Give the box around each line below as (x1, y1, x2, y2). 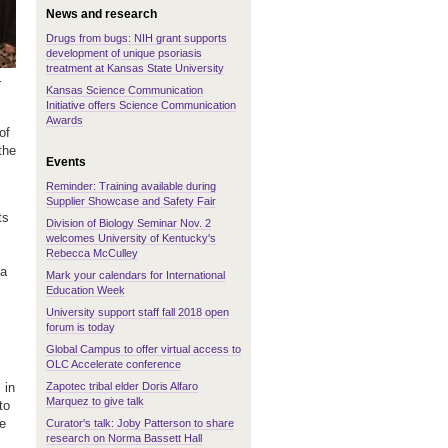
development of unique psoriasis (46, 47, 202, 59)
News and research (46, 7, 157, 21)
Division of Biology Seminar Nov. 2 (46, 217, 211, 229)
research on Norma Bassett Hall (46, 432, 202, 444)
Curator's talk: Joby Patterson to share (46, 417, 234, 429)
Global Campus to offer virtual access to (46, 343, 241, 355)
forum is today (46, 321, 115, 333)
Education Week (46, 284, 125, 296)
